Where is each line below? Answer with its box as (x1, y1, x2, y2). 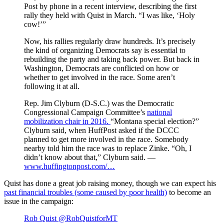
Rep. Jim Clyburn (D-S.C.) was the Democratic (24, 99, 174, 108)
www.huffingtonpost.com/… (24, 162, 115, 171)
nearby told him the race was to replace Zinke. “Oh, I (24, 144, 191, 153)
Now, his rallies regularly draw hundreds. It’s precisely (24, 37, 195, 46)
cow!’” (24, 20, 46, 29)
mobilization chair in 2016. (24, 117, 110, 126)
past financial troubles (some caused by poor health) (4, 188, 167, 197)
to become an (167, 188, 211, 197)
